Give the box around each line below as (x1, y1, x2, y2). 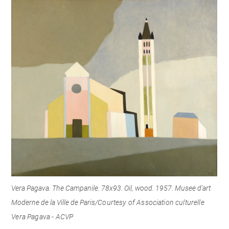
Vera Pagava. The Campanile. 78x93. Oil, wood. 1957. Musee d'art (11, 184, 211, 192)
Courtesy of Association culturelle (98, 198, 204, 207)
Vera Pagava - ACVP (11, 212, 74, 221)
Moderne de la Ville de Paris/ (11, 198, 98, 207)
